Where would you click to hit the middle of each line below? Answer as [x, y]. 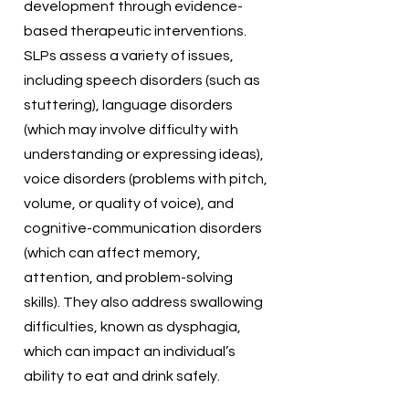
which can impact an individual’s [130, 351]
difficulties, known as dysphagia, [132, 327]
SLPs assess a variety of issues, [129, 56]
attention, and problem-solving [128, 278]
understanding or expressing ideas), [144, 154]
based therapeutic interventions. [135, 31]
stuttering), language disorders [128, 105]
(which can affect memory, [112, 253]
